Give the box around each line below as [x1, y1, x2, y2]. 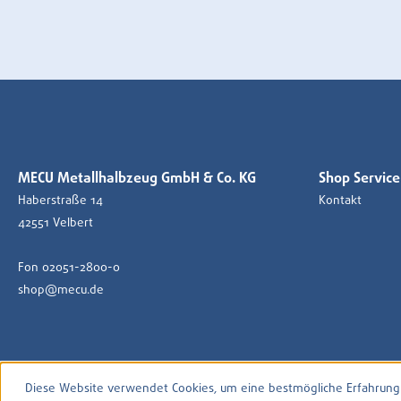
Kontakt [319, 194, 362, 207]
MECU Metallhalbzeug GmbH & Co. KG [18, 171, 256, 185]
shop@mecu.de [18, 284, 104, 296]
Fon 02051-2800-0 [18, 261, 120, 274]
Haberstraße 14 [18, 194, 103, 207]
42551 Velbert [18, 217, 93, 229]
